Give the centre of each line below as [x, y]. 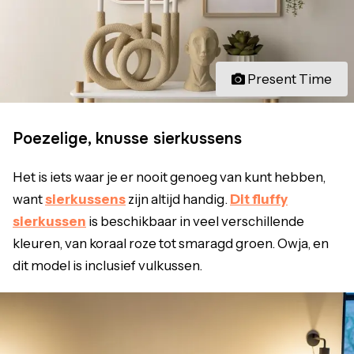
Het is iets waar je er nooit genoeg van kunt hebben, [169, 177]
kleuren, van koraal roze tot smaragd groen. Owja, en [171, 244]
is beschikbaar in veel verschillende [195, 222]
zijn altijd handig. [178, 200]
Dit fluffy [259, 200]
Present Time [290, 79]
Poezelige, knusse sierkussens [127, 139]
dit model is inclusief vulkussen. [107, 266]
